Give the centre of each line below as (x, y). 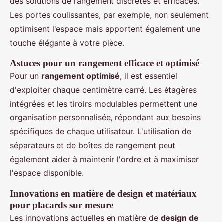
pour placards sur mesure (62, 205)
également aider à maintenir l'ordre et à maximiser (104, 159)
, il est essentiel (149, 76)
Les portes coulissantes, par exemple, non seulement (109, 15)
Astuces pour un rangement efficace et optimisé (105, 63)
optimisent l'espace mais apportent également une (105, 29)
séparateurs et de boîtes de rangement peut (93, 145)
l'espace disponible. (47, 173)
